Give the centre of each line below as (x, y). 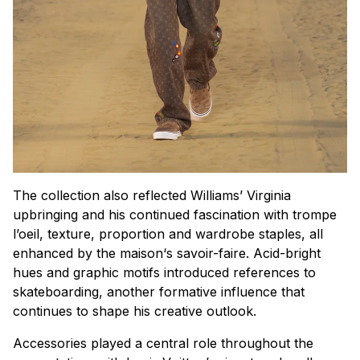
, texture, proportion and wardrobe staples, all (181, 234)
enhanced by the (66, 254)
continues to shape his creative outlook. (135, 311)
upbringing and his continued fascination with (153, 215)
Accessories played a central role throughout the (163, 344)
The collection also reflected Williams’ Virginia (152, 196)
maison (141, 254)
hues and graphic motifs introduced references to (164, 273)
